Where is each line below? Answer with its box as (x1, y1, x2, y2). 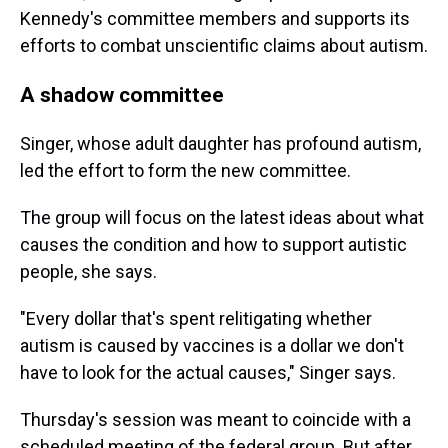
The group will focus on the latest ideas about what (20, 207, 424, 228)
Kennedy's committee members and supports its (20, 8, 410, 29)
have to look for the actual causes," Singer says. (20, 362, 396, 383)
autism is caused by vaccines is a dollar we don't (20, 335, 404, 356)
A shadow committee (20, 82, 224, 107)
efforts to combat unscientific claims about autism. (20, 35, 428, 56)
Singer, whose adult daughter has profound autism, (20, 133, 421, 154)
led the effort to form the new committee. (20, 160, 351, 181)
